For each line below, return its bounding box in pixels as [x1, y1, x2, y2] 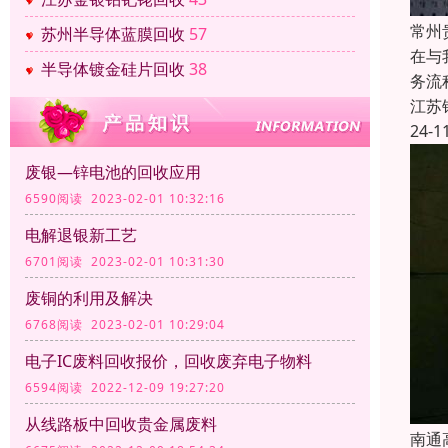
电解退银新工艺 [25, 224, 137, 247]
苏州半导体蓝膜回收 [41, 23, 185, 46]
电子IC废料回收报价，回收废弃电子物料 [25, 350, 312, 373]
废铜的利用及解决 [25, 287, 153, 310]
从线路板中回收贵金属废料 [25, 413, 217, 436]
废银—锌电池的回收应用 [25, 161, 201, 184]
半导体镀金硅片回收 [41, 58, 185, 81]
